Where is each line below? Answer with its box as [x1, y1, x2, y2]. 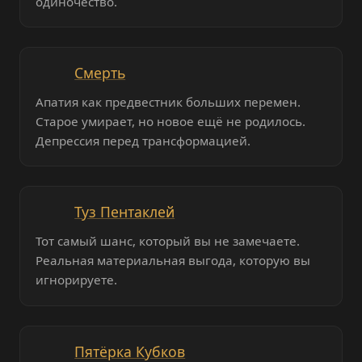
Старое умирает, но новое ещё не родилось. [36, 113, 306, 130]
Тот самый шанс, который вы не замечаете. [36, 233, 301, 250]
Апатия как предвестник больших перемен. [36, 94, 301, 111]
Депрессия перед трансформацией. [36, 133, 251, 149]
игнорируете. [36, 271, 118, 288]
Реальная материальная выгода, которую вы [36, 252, 311, 269]
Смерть [74, 63, 126, 83]
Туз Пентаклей [74, 202, 175, 222]
